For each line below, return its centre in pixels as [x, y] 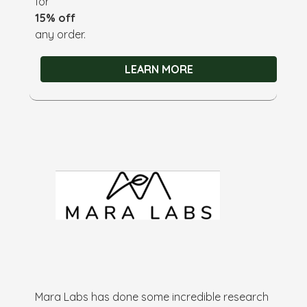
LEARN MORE [159, 69]
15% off [56, 17]
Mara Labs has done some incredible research [152, 296]
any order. [61, 34]
